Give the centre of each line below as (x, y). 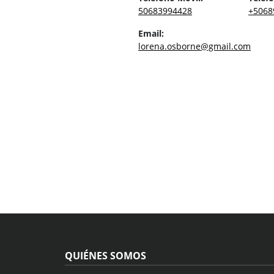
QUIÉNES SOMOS (106, 256)
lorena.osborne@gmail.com (194, 46)
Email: (151, 33)
